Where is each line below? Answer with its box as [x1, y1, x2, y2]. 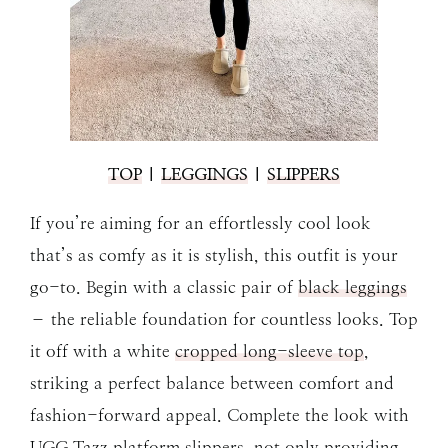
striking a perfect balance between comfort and [30, 372, 394, 393]
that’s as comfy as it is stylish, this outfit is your [30, 244, 398, 265]
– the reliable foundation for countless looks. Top [30, 308, 418, 329]
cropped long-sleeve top [175, 340, 364, 361]
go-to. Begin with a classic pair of [30, 276, 298, 297]
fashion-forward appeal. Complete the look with [30, 404, 409, 425]
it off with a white [30, 340, 175, 361]
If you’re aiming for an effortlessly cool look [30, 212, 371, 233]
